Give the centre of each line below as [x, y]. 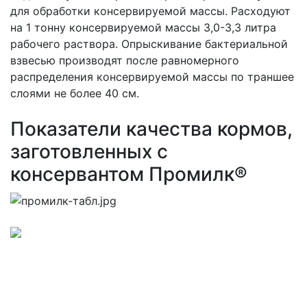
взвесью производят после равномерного [125, 61]
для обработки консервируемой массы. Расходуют [150, 11]
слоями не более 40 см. [75, 94]
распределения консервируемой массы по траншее [152, 77]
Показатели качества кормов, [151, 129]
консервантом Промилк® [129, 174]
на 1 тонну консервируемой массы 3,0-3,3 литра [143, 28]
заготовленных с [89, 152]
